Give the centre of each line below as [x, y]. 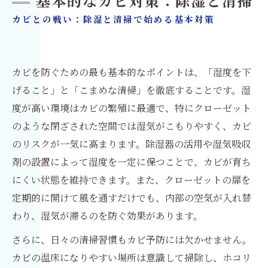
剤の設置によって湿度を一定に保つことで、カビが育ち [132, 162]
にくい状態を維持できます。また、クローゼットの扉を [131, 179]
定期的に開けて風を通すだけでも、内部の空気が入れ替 [132, 197]
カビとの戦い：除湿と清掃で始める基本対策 [113, 20]
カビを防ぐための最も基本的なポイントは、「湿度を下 [132, 72]
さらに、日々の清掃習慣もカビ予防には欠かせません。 [132, 239]
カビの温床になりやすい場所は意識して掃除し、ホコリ [132, 257]
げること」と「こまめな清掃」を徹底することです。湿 [131, 90]
